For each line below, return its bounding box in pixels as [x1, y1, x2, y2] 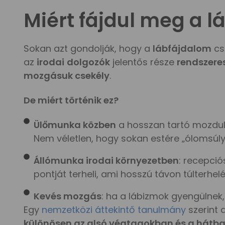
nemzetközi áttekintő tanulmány [42, 203, 186, 216]
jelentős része [110, 55, 177, 68]
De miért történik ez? [24, 93, 119, 106]
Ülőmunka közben [34, 118, 116, 131]
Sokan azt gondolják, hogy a [24, 42, 153, 55]
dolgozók [67, 55, 110, 68]
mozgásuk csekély [24, 69, 109, 82]
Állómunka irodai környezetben [34, 154, 179, 167]
